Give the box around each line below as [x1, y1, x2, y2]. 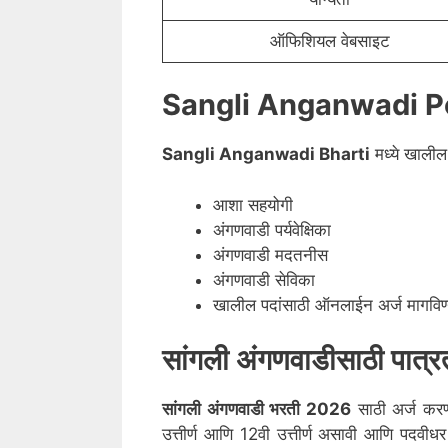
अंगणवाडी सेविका [213, 269, 315, 290]
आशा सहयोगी [213, 194, 293, 215]
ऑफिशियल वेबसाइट [269, 30, 390, 51]
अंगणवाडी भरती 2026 [206, 399, 352, 420]
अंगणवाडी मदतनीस [213, 244, 328, 265]
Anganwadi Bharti [219, 144, 370, 165]
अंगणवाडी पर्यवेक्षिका [213, 219, 331, 240]
